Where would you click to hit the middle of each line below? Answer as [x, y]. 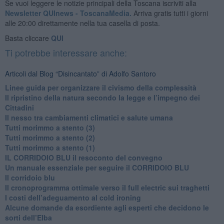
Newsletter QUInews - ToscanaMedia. [68, 13]
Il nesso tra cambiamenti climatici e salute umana [89, 117]
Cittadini [19, 107]
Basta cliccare [28, 38]
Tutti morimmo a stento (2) [50, 137]
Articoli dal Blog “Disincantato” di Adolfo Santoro [80, 73]
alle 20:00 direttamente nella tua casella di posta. [82, 23]
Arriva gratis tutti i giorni [169, 13]
